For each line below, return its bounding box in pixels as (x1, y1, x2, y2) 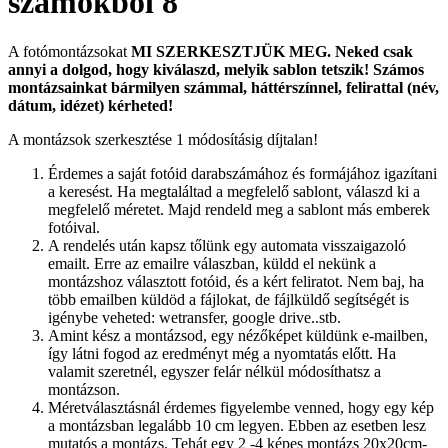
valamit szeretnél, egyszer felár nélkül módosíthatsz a (48, 362, 381, 380)
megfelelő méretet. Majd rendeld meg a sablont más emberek (48, 200, 430, 218)
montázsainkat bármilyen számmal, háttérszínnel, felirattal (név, (8, 78, 439, 96)
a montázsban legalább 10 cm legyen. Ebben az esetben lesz (48, 416, 426, 434)
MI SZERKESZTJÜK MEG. (131, 42, 331, 60)
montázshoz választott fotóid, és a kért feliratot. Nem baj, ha (48, 272, 424, 290)
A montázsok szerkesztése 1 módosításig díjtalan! (8, 130, 318, 148)
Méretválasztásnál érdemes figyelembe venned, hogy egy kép (48, 398, 434, 416)
